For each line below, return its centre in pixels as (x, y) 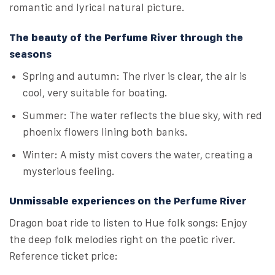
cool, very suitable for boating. (95, 92)
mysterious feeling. (69, 172)
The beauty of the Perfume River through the (126, 38)
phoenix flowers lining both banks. (105, 132)
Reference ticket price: (64, 256)
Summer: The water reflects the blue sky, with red (143, 116)
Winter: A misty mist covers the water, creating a (138, 155)
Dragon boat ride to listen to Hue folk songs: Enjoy (128, 223)
